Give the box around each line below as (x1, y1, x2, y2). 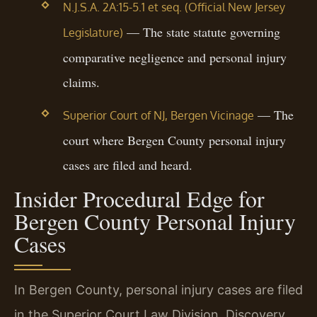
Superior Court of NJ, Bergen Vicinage (62, 108, 254, 123)
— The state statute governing (122, 23, 280, 40)
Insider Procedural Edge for (14, 183, 265, 214)
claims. (62, 73, 100, 91)
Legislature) (62, 25, 123, 40)
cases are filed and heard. (62, 156, 192, 174)
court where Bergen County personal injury (62, 132, 286, 149)
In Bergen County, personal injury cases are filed (14, 282, 303, 298)
